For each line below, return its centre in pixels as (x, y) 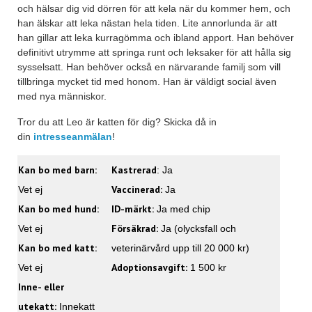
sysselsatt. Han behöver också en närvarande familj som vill (149, 67)
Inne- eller (41, 287)
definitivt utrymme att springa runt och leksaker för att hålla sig (154, 52)
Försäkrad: (135, 228)
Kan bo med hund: (58, 209)
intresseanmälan (73, 136)
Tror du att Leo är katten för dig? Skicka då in (117, 122)
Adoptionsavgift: (149, 267)
